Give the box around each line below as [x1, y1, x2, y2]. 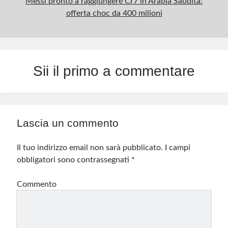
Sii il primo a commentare [33, 63, 195, 79]
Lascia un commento [17, 117, 119, 129]
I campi [165, 144, 191, 152]
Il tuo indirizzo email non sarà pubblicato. [17, 144, 163, 152]
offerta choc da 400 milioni [66, 9, 162, 17]
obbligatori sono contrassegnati [17, 156, 132, 164]
